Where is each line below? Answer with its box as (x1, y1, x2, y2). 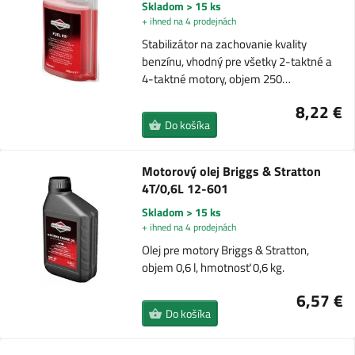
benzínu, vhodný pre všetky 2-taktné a (141, 52, 332, 71)
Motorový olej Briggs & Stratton (142, 162, 322, 181)
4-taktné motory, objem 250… (141, 70, 291, 89)
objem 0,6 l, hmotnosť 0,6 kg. (142, 258, 285, 277)
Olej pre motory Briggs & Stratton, (142, 241, 310, 260)
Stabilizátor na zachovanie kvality (141, 35, 307, 54)
